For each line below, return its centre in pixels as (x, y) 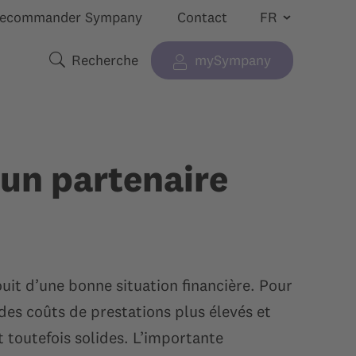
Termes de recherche (114, 69)
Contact (202, 17)
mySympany (232, 60)
